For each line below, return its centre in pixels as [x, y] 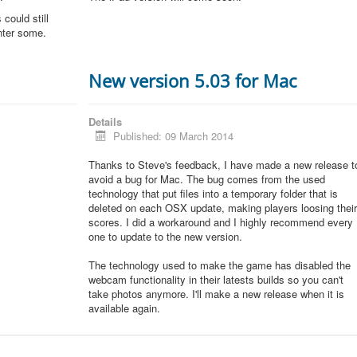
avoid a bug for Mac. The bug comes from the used [207, 179]
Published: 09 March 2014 [173, 136]
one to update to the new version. [166, 236]
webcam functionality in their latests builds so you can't [216, 279]
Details [106, 122]
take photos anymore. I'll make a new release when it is [217, 294]
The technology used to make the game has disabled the [220, 265]
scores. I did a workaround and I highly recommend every [221, 222]
